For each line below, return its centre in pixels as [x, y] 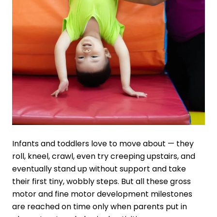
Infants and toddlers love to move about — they [103, 143]
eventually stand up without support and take [99, 169]
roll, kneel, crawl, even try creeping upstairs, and [103, 156]
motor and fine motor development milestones [102, 194]
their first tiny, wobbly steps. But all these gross [101, 181]
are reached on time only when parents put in [99, 206]
